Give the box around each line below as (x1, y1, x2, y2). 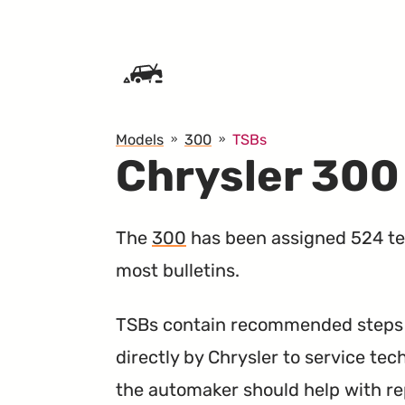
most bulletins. (116, 259, 240, 281)
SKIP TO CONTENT (14, 14, 136, 31)
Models (116, 130, 164, 148)
